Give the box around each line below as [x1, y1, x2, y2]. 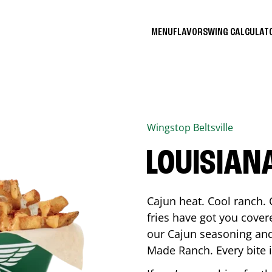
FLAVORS [173, 26, 208, 38]
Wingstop [147, 121, 193, 134]
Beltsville [193, 121, 233, 134]
